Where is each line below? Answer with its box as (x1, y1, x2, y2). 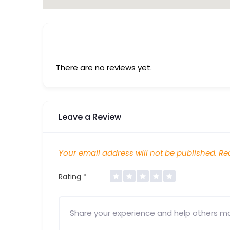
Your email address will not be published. (58, 147, 217, 158)
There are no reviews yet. (55, 62, 152, 73)
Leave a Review (58, 110, 121, 123)
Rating (58, 171, 83, 182)
